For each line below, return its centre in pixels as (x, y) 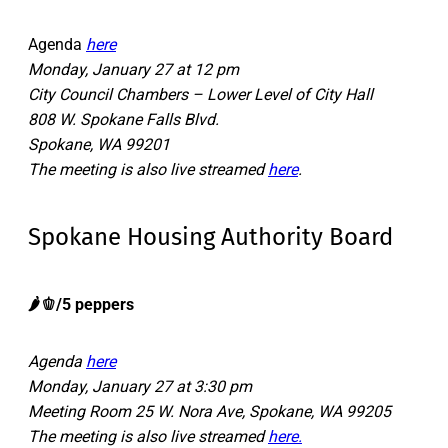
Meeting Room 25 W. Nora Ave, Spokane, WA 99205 (209, 411)
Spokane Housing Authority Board (210, 236)
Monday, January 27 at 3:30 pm (140, 386)
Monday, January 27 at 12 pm (133, 69)
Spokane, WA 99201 (99, 144)
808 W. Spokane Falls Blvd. (123, 119)
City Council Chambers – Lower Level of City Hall (200, 94)
